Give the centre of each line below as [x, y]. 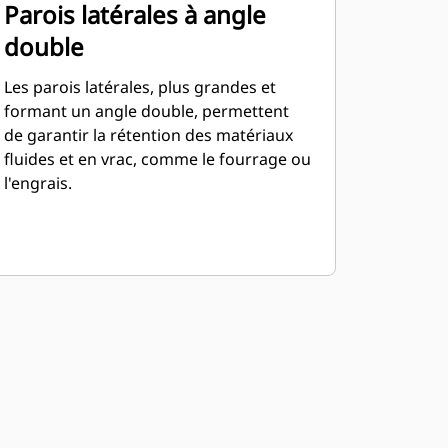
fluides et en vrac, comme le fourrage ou [157, 159]
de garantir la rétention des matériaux [148, 135]
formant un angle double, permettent [146, 111]
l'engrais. [37, 183]
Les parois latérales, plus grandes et [139, 87]
